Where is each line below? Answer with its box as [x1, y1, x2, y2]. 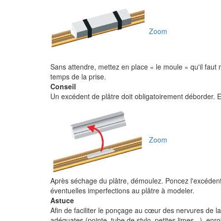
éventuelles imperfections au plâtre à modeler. [50, 185, 194, 195]
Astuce [50, 195, 74, 205]
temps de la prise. [50, 72, 106, 81]
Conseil [50, 81, 76, 91]
